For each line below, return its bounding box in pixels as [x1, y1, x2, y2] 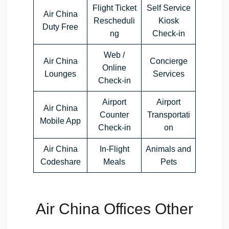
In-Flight [99, 145, 129, 154]
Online [102, 63, 126, 73]
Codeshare [40, 157, 81, 167]
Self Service [146, 4, 191, 13]
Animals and [146, 145, 191, 154]
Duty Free [42, 22, 78, 32]
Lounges [44, 70, 76, 79]
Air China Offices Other [36, 200, 193, 218]
